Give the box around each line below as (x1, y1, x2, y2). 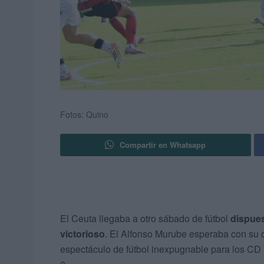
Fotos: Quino (60, 108, 108, 121)
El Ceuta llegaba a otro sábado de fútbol (60, 212, 230, 226)
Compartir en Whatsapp (120, 139, 206, 151)
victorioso (60, 227, 105, 241)
